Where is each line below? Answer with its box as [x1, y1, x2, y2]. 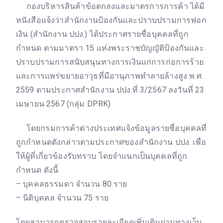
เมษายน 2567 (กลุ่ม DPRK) [16, 99, 111, 109]
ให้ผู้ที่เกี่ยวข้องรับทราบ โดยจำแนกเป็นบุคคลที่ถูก [16, 151, 188, 161]
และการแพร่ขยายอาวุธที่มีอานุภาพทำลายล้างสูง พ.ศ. [16, 71, 203, 81]
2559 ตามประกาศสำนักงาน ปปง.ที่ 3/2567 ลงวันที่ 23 [16, 85, 205, 95]
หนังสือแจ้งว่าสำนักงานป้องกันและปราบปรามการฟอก [16, 15, 207, 25]
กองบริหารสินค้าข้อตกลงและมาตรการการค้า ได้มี [16, 1, 205, 11]
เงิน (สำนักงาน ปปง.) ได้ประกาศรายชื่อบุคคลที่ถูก [16, 29, 189, 39]
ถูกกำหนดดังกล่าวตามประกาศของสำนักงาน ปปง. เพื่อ [16, 137, 206, 147]
